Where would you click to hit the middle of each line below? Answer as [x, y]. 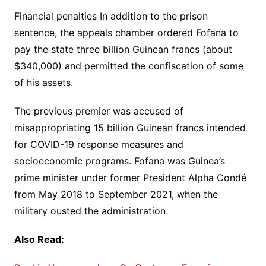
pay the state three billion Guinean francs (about [123, 49]
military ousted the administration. [91, 210]
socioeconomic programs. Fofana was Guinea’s [119, 161]
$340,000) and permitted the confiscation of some [129, 66]
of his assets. [43, 82]
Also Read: [39, 239]
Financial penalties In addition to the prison [111, 16]
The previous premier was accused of [99, 111]
